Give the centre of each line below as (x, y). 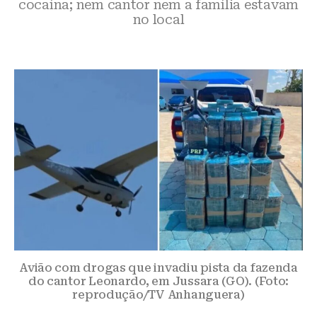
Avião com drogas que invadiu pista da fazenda (158, 267)
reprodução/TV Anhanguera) (158, 294)
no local (158, 19)
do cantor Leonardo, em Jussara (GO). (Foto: (158, 281)
